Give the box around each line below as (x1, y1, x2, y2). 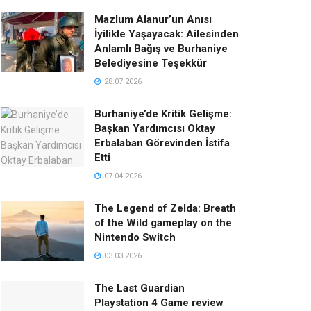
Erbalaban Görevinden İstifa (94, 137, 230, 149)
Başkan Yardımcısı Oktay (94, 122, 215, 135)
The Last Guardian (94, 282, 185, 294)
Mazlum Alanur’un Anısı (94, 13, 212, 26)
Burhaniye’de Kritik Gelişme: (94, 108, 232, 120)
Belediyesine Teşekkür (94, 57, 207, 69)
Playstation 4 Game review (94, 296, 224, 309)
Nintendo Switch (94, 231, 176, 244)
